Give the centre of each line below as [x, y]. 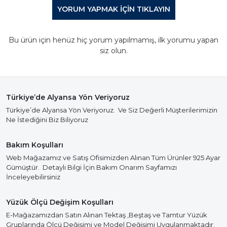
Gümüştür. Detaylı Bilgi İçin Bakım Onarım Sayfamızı [91, 167]
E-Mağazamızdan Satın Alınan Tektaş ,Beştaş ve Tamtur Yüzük [107, 215]
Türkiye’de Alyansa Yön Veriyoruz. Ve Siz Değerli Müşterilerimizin [112, 110]
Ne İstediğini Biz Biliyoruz [47, 120]
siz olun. [113, 51]
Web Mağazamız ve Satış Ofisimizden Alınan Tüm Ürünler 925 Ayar [113, 158]
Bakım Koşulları [35, 145]
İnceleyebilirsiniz [33, 177]
